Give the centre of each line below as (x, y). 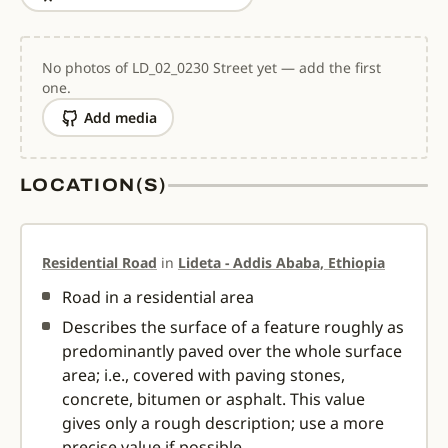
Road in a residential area (158, 297)
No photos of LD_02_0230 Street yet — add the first (211, 67)
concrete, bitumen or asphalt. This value (213, 399)
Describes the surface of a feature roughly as (233, 327)
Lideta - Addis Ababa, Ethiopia (281, 262)
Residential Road (99, 262)
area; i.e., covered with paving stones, (203, 375)
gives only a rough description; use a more (223, 423)
